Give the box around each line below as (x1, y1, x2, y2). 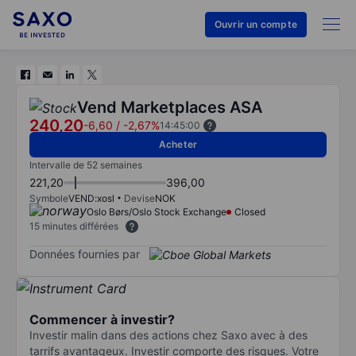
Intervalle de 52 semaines (29, 159, 142, 171)
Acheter (158, 138, 198, 150)
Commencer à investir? (29, 311, 175, 327)
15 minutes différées (29, 220, 118, 232)
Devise (124, 192, 155, 204)
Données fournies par (29, 246, 140, 261)
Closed (234, 206, 265, 218)
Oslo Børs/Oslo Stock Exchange (87, 206, 226, 218)
